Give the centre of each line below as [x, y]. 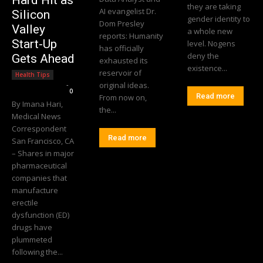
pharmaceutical [39, 166]
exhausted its [124, 61]
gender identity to [218, 19]
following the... [37, 252]
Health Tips [33, 75]
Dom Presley [122, 24]
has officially [122, 48]
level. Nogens [197, 44]
